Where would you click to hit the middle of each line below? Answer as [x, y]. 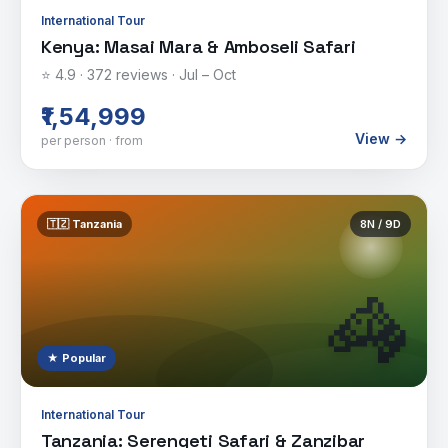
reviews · [145, 74]
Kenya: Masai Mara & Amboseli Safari [198, 46]
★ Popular [76, 358]
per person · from [92, 140]
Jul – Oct [207, 74]
